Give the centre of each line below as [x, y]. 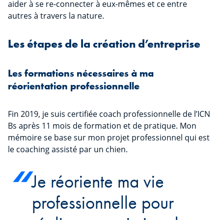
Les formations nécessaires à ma [81, 73]
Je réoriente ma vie [98, 182]
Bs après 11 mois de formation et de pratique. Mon [102, 126]
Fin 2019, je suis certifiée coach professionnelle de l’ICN [109, 114]
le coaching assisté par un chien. [68, 150]
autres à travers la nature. [56, 16]
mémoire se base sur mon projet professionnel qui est [109, 138]
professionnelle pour [103, 203]
